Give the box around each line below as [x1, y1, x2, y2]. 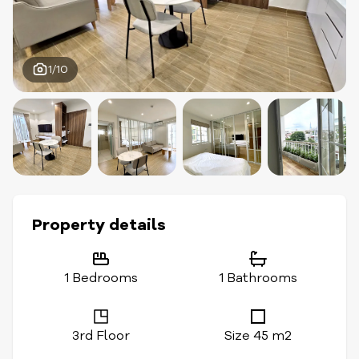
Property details [32, 214, 166, 236]
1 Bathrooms [219, 269, 297, 287]
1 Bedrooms [64, 269, 138, 287]
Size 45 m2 [224, 327, 292, 345]
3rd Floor [72, 327, 130, 345]
